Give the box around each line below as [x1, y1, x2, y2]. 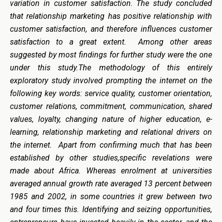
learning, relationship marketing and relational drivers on [10, 127, 212, 137]
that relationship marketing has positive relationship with [10, 11, 212, 21]
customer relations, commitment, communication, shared [10, 102, 212, 111]
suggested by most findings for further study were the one [10, 50, 212, 59]
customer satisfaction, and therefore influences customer [10, 24, 212, 34]
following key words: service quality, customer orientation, [10, 89, 212, 98]
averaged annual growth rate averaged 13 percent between [10, 179, 212, 188]
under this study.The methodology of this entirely [10, 63, 212, 72]
